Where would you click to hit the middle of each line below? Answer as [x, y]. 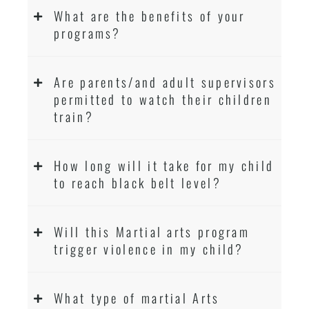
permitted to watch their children [163, 99]
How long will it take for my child [164, 165]
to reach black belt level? [138, 182]
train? [74, 116]
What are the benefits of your [150, 15]
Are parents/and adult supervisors [165, 81]
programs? [88, 32]
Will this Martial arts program [152, 231]
